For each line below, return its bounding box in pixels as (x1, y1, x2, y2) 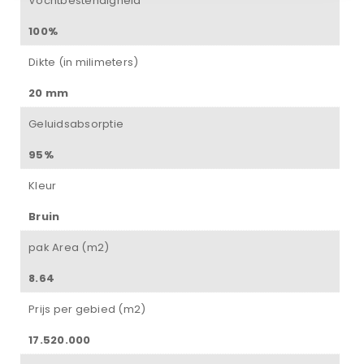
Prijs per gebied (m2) (28, 301, 146, 318)
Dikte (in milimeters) (28, 54, 139, 71)
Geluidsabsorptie (28, 116, 123, 132)
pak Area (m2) (28, 240, 110, 256)
